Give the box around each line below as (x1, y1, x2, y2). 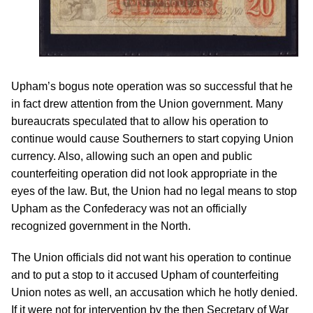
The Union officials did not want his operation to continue (11, 252, 291, 263)
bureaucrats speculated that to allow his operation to (11, 115, 268, 127)
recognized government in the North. (11, 220, 191, 232)
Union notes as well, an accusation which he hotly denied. (11, 286, 298, 298)
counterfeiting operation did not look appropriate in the (11, 168, 277, 180)
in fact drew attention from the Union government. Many (11, 98, 283, 110)
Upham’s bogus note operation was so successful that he (11, 80, 293, 92)
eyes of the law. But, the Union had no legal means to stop (11, 185, 297, 197)
